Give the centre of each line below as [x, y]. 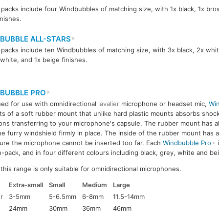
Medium [95, 185]
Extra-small [26, 185]
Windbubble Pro [187, 143]
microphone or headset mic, [164, 104]
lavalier [109, 104]
